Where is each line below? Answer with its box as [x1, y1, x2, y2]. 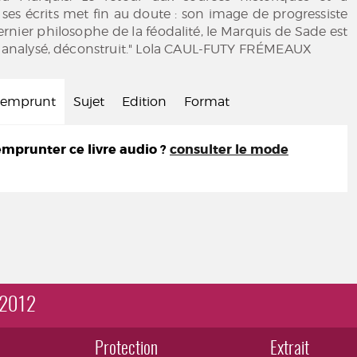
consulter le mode [170, 141, 288, 158]
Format [184, 94, 229, 109]
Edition [122, 94, 167, 109]
